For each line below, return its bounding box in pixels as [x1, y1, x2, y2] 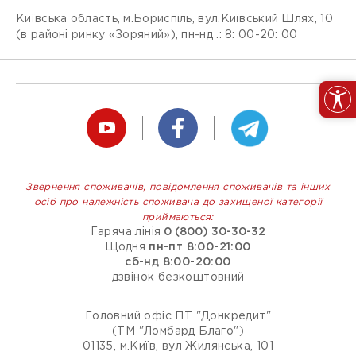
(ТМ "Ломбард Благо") [111, 327, 244, 337]
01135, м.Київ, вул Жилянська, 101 [82, 342, 274, 352]
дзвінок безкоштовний [111, 273, 245, 283]
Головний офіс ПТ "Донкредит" [84, 311, 272, 322]
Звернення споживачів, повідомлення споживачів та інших [25, 183, 331, 192]
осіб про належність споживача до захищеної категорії [33, 198, 323, 207]
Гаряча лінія [90, 227, 161, 238]
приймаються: [142, 213, 214, 222]
